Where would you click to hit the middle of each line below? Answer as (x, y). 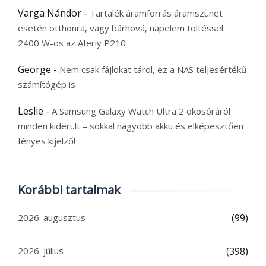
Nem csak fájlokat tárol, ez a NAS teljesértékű (153, 70)
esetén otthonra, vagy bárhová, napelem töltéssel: (121, 28)
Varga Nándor (50, 13)
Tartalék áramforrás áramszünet (156, 13)
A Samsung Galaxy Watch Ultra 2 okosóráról (141, 111)
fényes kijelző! (47, 141)
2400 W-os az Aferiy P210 (72, 43)
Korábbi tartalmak (69, 190)
